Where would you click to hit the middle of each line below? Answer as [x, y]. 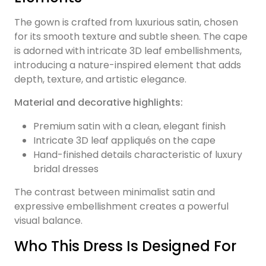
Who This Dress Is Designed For [125, 246]
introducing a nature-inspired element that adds [128, 65]
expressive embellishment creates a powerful [121, 207]
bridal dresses [66, 169]
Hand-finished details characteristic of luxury [138, 155]
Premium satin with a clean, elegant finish [129, 126]
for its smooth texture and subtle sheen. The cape [131, 37]
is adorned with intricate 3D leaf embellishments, [128, 51]
